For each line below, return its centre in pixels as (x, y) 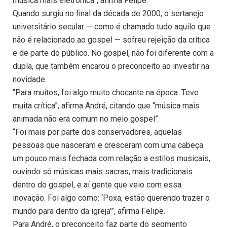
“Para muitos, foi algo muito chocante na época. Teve (106, 93)
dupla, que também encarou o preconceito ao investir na (111, 66)
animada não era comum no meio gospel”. (86, 119)
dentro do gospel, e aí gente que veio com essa (97, 185)
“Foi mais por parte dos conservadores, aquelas (97, 132)
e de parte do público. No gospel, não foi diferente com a (113, 53)
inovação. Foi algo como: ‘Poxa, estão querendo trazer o (111, 198)
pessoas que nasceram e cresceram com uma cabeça (108, 145)
